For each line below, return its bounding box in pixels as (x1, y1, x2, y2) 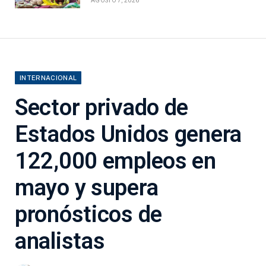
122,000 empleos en (15, 147, 216, 174)
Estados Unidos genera (15, 121, 242, 147)
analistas (15, 227, 105, 254)
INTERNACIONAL (20, 74, 77, 81)
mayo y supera (15, 174, 159, 201)
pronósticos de (15, 201, 163, 227)
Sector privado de (15, 94, 189, 121)
